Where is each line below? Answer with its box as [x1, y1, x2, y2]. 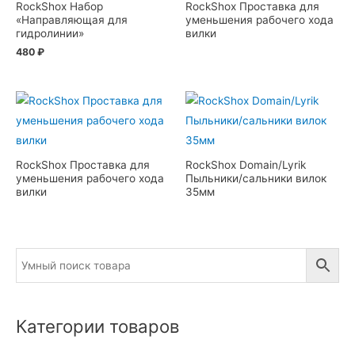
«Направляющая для [16, 13, 128, 27]
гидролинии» [16, 27, 84, 40]
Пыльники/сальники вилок [185, 172, 326, 185]
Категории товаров [16, 315, 179, 338]
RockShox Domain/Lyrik [185, 158, 306, 172]
